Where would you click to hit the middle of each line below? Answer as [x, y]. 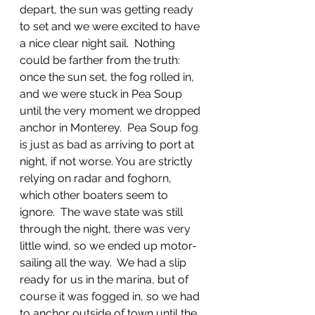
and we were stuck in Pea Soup [102, 94]
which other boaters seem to [95, 195]
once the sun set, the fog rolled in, [108, 77]
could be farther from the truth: [101, 60]
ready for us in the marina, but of [105, 279]
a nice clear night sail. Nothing [99, 43]
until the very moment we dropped [111, 111]
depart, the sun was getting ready [108, 9]
